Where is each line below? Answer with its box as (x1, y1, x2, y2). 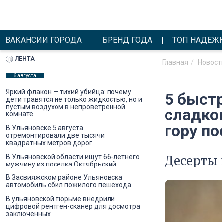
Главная (162, 58, 188, 66)
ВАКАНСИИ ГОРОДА (5, 35, 82, 45)
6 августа (13, 72, 36, 78)
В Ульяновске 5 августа (6, 123, 83, 132)
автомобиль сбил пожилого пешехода (6, 181, 131, 189)
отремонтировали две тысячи (6, 131, 105, 139)
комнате (6, 110, 33, 118)
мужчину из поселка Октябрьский (6, 160, 116, 168)
